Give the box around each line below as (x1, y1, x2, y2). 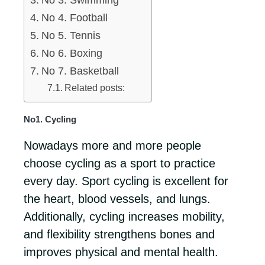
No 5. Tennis (41, 30, 101, 41)
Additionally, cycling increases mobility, (24, 210, 225, 223)
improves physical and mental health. (24, 245, 218, 258)
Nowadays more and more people (24, 139, 201, 152)
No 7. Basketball (41, 65, 119, 77)
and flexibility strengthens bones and (24, 228, 215, 241)
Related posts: (64, 82, 125, 93)
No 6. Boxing (41, 47, 102, 59)
